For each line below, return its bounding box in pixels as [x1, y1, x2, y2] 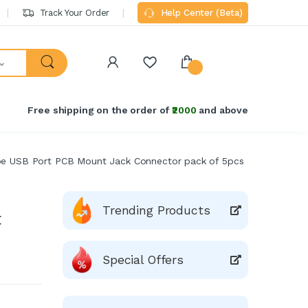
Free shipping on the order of [27, 104, 173, 116]
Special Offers [102, 252, 184, 267]
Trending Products [102, 203, 210, 217]
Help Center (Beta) [157, 8, 243, 18]
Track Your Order [36, 8, 110, 18]
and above [196, 104, 248, 116]
